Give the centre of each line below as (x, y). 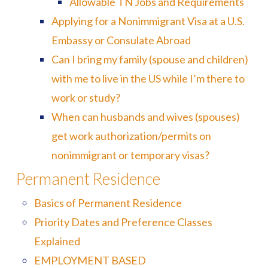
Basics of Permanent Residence (108, 203)
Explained (57, 241)
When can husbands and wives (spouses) (146, 117)
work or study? (86, 98)
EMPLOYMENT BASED (90, 260)
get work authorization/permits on (132, 136)
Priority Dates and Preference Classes (123, 222)
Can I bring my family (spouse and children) (150, 59)
